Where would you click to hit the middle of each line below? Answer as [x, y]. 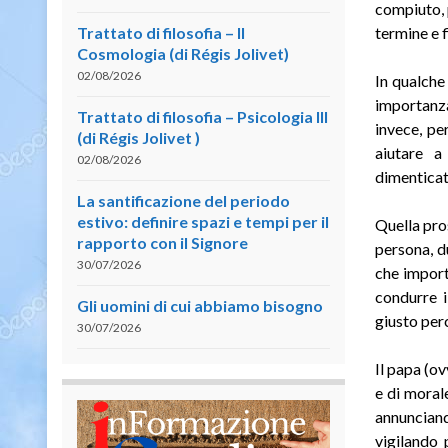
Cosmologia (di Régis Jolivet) [183, 53]
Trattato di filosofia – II [161, 32]
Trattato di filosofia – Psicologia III [202, 116]
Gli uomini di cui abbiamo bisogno [200, 305]
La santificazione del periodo [183, 200]
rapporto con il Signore [162, 242]
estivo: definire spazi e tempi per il [203, 221]
